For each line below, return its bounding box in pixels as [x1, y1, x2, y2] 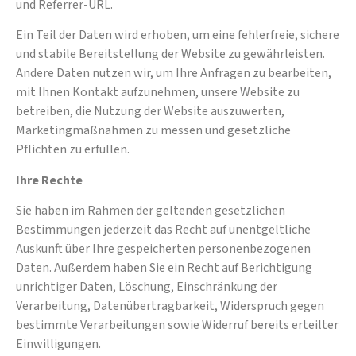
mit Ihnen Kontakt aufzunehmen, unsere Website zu [16, 83, 300, 102]
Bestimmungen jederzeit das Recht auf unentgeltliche [16, 221, 311, 239]
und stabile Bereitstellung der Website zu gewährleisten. [16, 45, 325, 64]
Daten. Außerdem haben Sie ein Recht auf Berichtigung [16, 259, 312, 277]
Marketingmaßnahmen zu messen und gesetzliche [16, 122, 291, 140]
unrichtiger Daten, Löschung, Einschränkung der [16, 278, 277, 296]
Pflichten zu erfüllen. [16, 141, 130, 159]
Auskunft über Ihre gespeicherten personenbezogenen [16, 240, 311, 258]
